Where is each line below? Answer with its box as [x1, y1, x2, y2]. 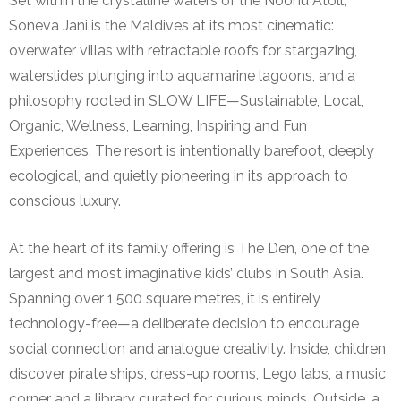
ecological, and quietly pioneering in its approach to [9, 166, 348, 184]
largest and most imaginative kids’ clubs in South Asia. [9, 264, 363, 282]
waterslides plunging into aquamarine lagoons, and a [9, 66, 355, 84]
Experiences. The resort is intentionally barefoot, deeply [9, 141, 374, 159]
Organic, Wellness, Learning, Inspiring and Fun [9, 116, 307, 134]
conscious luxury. [9, 192, 121, 209]
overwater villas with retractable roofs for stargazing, [9, 41, 357, 59]
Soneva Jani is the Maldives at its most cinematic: [9, 16, 334, 34]
